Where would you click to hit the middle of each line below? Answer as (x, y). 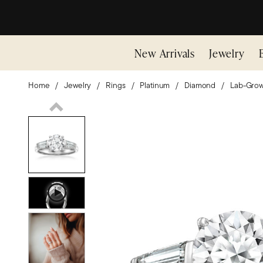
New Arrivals (165, 53)
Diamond (200, 85)
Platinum (155, 85)
